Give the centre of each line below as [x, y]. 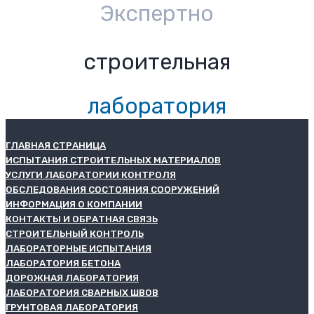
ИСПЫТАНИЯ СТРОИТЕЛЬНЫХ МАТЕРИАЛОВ [113, 159]
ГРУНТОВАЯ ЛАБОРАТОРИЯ [72, 307]
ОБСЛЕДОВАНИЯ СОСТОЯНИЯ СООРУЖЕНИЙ [112, 189]
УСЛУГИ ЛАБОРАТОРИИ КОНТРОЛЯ [91, 174]
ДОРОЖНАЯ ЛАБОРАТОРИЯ [72, 277]
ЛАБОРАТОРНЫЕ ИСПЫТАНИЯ [78, 248]
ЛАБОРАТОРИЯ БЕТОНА [63, 262]
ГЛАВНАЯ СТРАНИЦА [56, 145]
